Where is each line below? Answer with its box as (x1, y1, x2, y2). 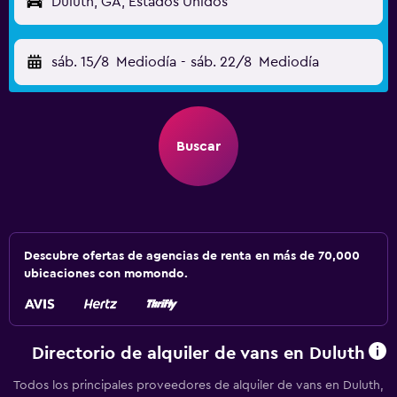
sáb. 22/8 (190, 55, 252, 69)
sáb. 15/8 (51, 55, 109, 69)
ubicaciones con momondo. (24, 268, 188, 280)
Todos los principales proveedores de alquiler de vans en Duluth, (13, 379, 384, 392)
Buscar (176, 139, 221, 153)
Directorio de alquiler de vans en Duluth (32, 344, 365, 362)
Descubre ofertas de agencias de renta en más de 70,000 (24, 250, 360, 262)
